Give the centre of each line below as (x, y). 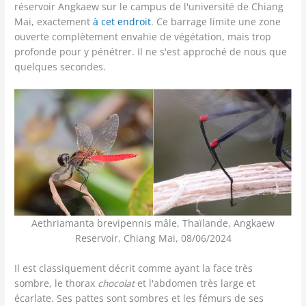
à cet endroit (122, 21)
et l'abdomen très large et (195, 283)
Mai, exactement (54, 21)
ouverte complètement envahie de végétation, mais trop (143, 36)
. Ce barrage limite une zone (216, 21)
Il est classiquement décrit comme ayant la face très (134, 268)
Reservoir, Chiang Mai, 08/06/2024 (153, 238)
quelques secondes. (60, 66)
